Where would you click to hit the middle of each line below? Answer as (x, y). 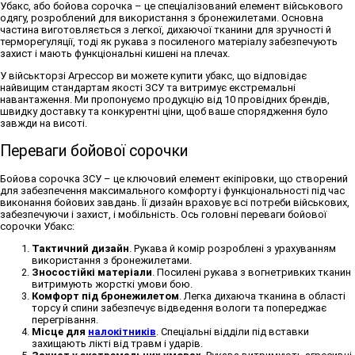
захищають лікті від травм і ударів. (117, 344)
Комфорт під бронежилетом (105, 296)
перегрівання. (65, 320)
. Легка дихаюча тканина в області (262, 296)
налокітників (122, 332)
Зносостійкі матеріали (92, 273)
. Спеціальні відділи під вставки (233, 332)
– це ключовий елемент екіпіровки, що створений (225, 179)
